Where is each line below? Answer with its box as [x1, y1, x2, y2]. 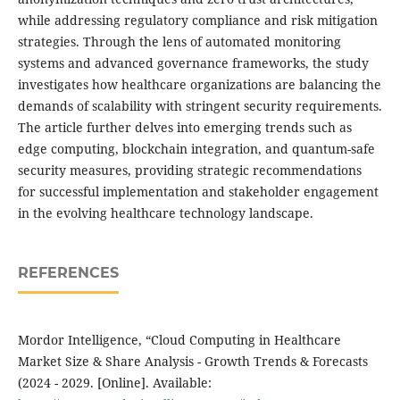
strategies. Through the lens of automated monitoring [17, 33, 341, 51]
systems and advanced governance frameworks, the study [17, 54, 369, 72]
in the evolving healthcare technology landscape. [17, 204, 313, 222]
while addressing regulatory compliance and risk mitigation [17, 12, 378, 29]
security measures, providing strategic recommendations [17, 162, 362, 179]
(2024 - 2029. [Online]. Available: [17, 374, 212, 392]
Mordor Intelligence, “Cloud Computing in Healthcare [17, 331, 341, 349]
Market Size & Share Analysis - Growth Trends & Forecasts [17, 353, 368, 371]
